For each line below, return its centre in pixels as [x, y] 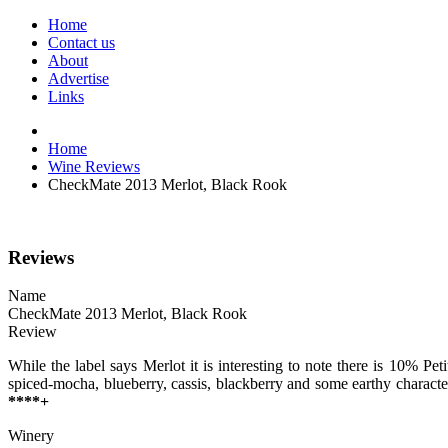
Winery [31, 436]
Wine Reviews [94, 166]
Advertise [78, 78]
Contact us [81, 42]
